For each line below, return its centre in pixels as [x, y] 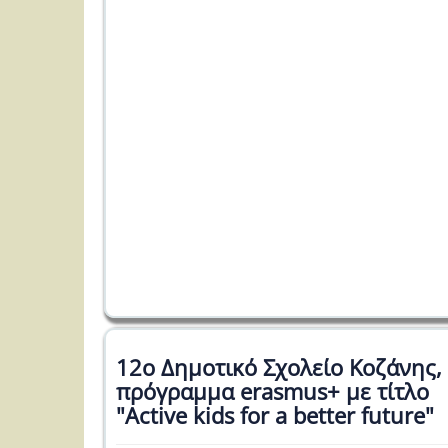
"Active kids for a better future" [275, 414]
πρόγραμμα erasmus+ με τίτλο [272, 390]
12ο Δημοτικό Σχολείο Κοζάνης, [279, 366]
